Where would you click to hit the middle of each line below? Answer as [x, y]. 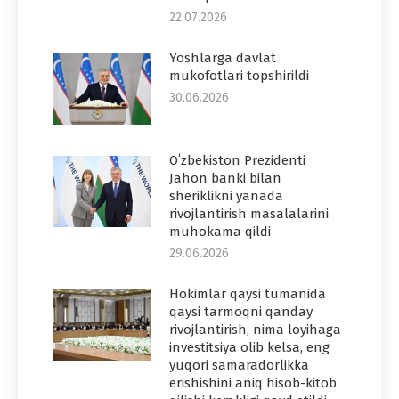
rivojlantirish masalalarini [249, 213]
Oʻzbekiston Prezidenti [237, 160]
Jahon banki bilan [225, 178]
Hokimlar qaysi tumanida [248, 293]
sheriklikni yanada [226, 195]
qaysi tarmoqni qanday [241, 311]
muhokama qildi [220, 231]
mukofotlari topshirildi [239, 75]
